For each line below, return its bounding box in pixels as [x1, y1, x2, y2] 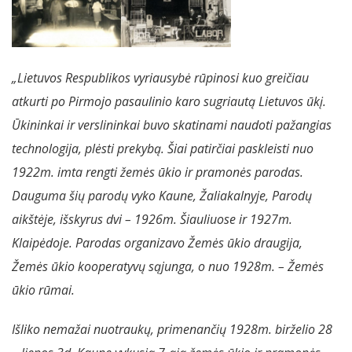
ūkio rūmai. [12, 281, 75, 299]
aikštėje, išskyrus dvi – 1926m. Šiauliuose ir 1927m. [12, 211, 292, 229]
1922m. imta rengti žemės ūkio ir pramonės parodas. [12, 163, 303, 181]
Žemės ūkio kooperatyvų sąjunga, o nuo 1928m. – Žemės [12, 258, 324, 276]
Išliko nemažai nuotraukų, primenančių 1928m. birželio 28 [12, 321, 332, 339]
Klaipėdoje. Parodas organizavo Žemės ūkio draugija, [12, 234, 302, 252]
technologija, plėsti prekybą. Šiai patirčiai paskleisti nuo [12, 140, 313, 158]
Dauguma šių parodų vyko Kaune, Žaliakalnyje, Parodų [12, 187, 312, 205]
